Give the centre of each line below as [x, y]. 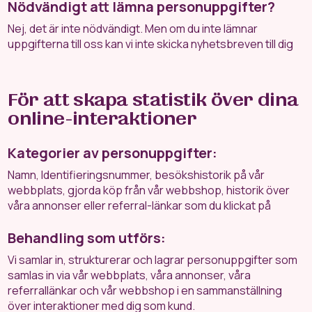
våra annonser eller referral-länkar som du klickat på [140, 205]
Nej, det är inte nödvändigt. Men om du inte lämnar [133, 29]
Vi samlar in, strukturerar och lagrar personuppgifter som [153, 260]
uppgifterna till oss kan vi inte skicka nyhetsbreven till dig [151, 44]
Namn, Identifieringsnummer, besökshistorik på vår [136, 175]
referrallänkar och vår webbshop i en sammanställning [145, 290]
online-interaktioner [102, 118]
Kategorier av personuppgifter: [113, 153]
